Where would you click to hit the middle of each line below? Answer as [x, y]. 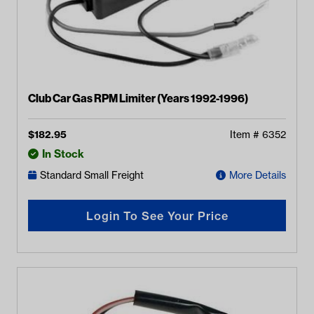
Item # [246, 135]
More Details [258, 175]
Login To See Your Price [157, 216]
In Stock [63, 153]
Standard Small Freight [92, 175]
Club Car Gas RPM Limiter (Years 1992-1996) [138, 98]
